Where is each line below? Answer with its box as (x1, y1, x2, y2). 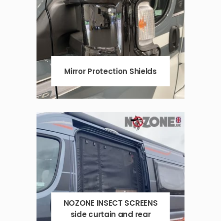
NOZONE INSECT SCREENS (63, 198, 158, 209)
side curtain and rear (70, 209, 151, 220)
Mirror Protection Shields (64, 66, 157, 77)
